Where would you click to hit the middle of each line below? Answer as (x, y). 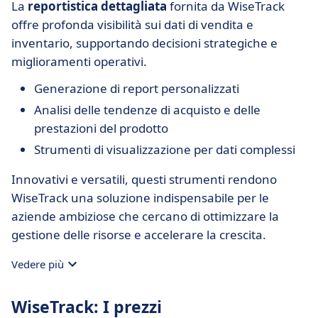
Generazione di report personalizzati (137, 88)
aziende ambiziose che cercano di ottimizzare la (145, 216)
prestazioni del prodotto (101, 128)
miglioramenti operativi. (79, 61)
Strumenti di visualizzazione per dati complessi (165, 149)
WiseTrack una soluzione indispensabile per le (140, 198)
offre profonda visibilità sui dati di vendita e (132, 24)
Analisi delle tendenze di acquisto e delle (147, 110)
